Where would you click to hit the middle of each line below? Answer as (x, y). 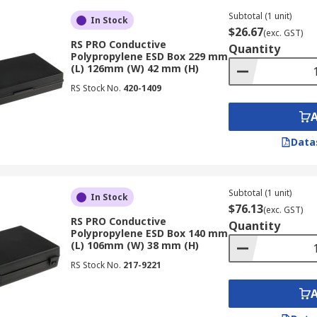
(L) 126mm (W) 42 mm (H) (134, 68)
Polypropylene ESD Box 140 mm (149, 233)
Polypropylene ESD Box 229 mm (149, 56)
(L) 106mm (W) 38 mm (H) (134, 245)
